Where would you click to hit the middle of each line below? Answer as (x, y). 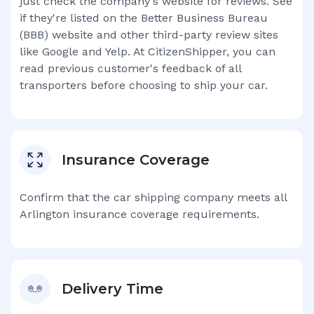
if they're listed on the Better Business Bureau (144, 18)
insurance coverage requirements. (164, 214)
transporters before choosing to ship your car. (144, 85)
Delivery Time (112, 289)
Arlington (45, 214)
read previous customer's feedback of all (130, 68)
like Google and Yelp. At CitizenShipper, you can (148, 52)
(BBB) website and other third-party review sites (149, 35)
